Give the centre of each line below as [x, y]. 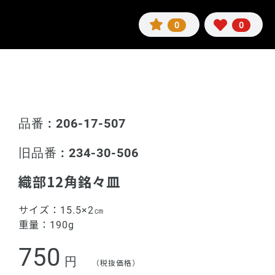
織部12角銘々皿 [70, 181]
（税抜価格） [116, 262]
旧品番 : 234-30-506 [79, 153]
